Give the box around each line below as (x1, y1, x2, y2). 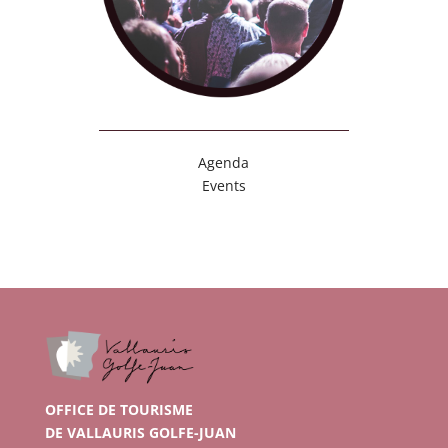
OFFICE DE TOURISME (44, 400, 193, 420)
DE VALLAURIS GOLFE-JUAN (44, 423, 236, 443)
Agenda (198, 153, 250, 173)
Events (201, 176, 246, 196)
